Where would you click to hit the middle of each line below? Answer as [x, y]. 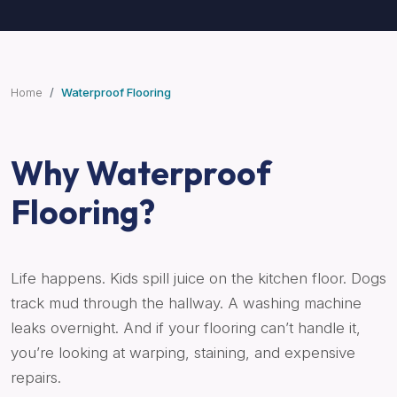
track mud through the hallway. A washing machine [186, 304]
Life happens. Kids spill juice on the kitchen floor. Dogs [198, 279]
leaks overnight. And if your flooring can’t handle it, [186, 328]
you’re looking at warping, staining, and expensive [183, 353]
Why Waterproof [141, 174]
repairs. [36, 378]
